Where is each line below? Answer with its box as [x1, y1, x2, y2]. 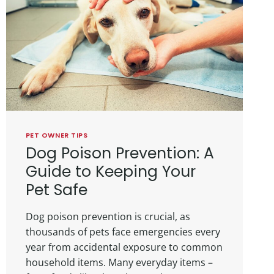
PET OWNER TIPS [25, 130, 88, 141]
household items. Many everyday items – [25, 255, 213, 269]
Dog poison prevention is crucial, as [25, 209, 190, 223]
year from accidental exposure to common [25, 240, 223, 254]
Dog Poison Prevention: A [25, 142, 214, 164]
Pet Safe [25, 179, 87, 201]
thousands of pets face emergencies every [25, 224, 220, 239]
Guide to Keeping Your [25, 160, 196, 182]
